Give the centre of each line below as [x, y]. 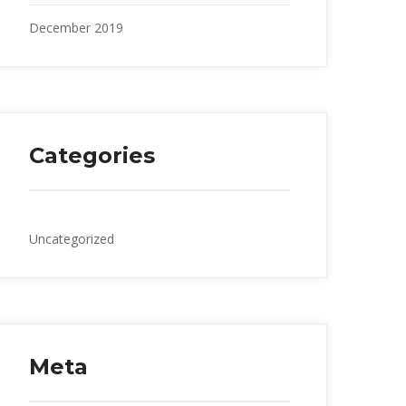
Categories [92, 155]
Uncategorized [72, 238]
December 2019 [76, 27]
